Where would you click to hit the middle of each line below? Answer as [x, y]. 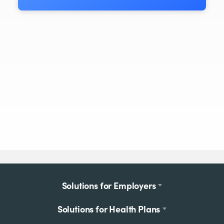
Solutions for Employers [109, 185]
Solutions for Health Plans [109, 209]
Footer [43, 184]
